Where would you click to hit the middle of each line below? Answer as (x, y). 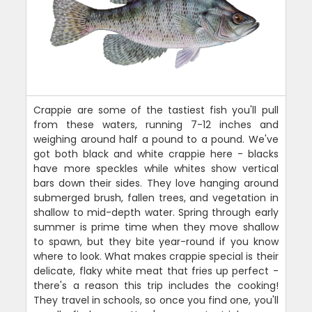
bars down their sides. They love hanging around (156, 183)
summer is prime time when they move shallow (156, 227)
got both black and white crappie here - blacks (156, 154)
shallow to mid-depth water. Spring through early (156, 212)
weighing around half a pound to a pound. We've (156, 139)
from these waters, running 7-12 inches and (156, 124)
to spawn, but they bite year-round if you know (156, 241)
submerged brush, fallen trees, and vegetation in (156, 197)
